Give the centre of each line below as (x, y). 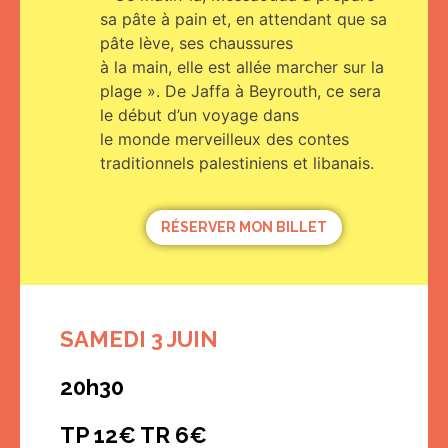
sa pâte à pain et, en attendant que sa (243, 18)
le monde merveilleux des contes (224, 138)
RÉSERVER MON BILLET (244, 227)
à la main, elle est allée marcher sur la (242, 66)
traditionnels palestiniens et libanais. (237, 162)
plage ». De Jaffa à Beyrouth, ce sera (240, 90)
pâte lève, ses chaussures (196, 42)
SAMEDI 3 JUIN (139, 338)
